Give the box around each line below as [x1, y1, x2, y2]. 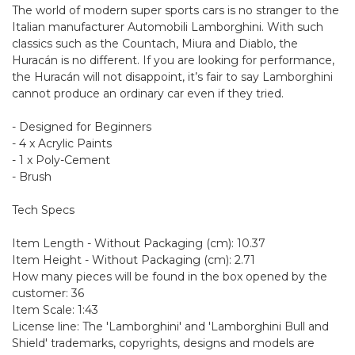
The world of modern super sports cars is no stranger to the [12, 3, 339, 17]
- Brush [12, 170, 52, 184]
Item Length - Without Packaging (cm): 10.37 [12, 236, 265, 250]
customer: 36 [12, 286, 84, 300]
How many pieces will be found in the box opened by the [12, 269, 327, 284]
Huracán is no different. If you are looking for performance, [12, 53, 334, 67]
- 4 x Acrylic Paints [12, 136, 112, 151]
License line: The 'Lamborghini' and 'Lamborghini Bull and [12, 319, 329, 334]
